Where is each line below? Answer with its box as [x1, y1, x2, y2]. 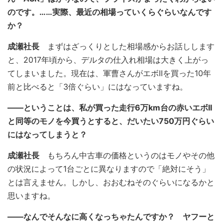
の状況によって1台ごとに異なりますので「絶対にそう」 [7, 164, 210, 174]
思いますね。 [7, 191, 55, 201]
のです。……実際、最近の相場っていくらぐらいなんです [7, 7, 212, 17]
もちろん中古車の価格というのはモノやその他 [39, 150, 215, 160]
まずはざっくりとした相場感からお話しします [39, 41, 215, 51]
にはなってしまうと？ [7, 129, 87, 139]
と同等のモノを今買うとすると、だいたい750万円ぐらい [7, 116, 214, 126]
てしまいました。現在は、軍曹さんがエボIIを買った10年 [7, 68, 211, 78]
